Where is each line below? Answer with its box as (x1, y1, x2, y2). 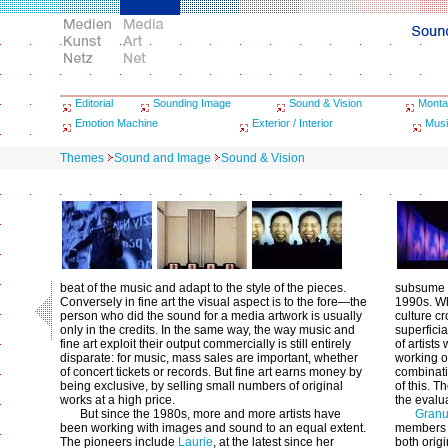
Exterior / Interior (252, 117, 333, 129)
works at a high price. (60, 393, 175, 407)
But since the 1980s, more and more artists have (80, 407, 341, 421)
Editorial (75, 97, 113, 109)
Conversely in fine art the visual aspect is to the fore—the (60, 295, 367, 309)
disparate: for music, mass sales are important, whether (60, 351, 358, 365)
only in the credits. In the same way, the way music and (60, 323, 355, 337)
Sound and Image (114, 151, 211, 165)
